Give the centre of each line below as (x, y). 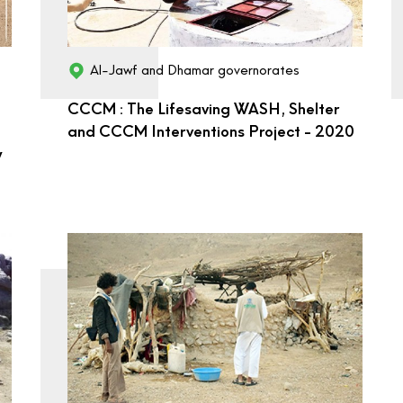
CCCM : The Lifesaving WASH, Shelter (203, 109)
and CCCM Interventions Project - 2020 (210, 132)
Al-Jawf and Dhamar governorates (194, 71)
